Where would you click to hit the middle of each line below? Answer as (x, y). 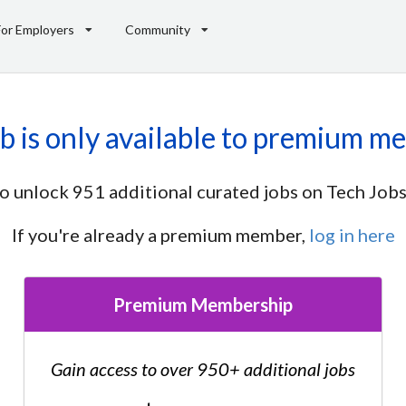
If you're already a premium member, (160, 235)
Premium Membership (203, 305)
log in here (352, 235)
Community (157, 29)
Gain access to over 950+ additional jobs (203, 369)
